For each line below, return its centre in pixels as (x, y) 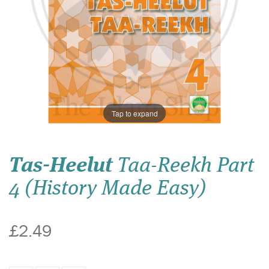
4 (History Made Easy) (107, 189)
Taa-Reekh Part (183, 166)
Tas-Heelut (61, 166)
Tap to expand (134, 113)
